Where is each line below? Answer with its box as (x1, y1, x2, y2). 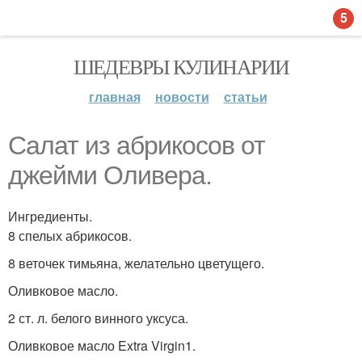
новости (154, 87, 209, 106)
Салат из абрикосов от (8, 131, 265, 160)
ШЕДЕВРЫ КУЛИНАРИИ (73, 53, 289, 80)
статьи (223, 87, 267, 106)
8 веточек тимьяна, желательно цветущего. (8, 254, 264, 272)
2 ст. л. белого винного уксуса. (8, 309, 188, 327)
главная (88, 87, 141, 106)
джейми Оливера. (8, 161, 212, 190)
